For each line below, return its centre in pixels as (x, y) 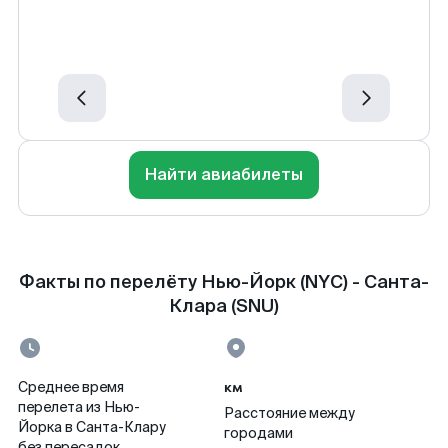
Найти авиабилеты (224, 174)
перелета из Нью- (79, 407)
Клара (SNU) (224, 306)
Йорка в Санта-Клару (92, 427)
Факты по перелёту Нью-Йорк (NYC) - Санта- (224, 282)
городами (258, 433)
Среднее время (71, 387)
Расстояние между (289, 413)
